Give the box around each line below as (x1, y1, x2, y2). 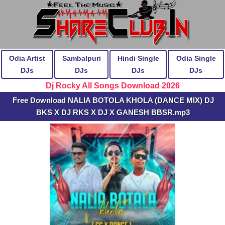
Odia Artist (9, 54, 45, 62)
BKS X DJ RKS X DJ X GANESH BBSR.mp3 (36, 108, 190, 117)
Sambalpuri (62, 54, 101, 62)
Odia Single (176, 54, 216, 62)
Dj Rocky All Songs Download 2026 (45, 81, 180, 90)
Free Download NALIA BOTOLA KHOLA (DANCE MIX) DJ (12, 96, 214, 104)
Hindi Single (117, 54, 159, 62)
